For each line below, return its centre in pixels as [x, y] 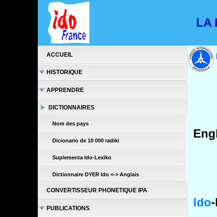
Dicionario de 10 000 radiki [86, 141]
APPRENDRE [65, 90]
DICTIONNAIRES [72, 108]
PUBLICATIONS [68, 208]
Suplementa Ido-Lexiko [82, 158]
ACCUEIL [59, 54]
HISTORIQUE [64, 72]
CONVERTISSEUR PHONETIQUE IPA [97, 191]
